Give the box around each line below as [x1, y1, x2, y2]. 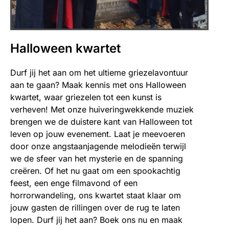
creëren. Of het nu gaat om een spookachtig [10, 166, 180, 176]
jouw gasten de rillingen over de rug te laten [10, 202, 180, 213]
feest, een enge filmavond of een [10, 178, 138, 189]
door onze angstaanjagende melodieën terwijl [10, 141, 186, 152]
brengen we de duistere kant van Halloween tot [10, 117, 192, 127]
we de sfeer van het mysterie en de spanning [10, 153, 183, 164]
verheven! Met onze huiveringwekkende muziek [10, 104, 194, 115]
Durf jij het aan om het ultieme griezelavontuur [10, 67, 188, 78]
